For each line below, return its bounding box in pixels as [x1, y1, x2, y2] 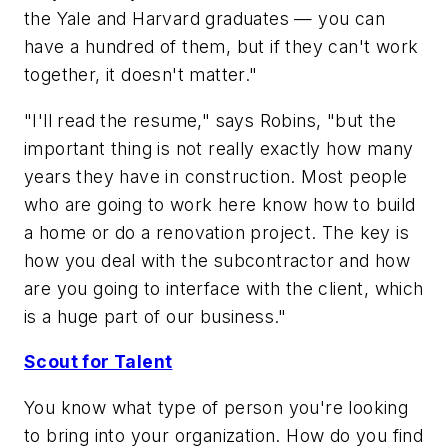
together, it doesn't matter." [24, 64, 258, 86]
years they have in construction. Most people [24, 165, 408, 187]
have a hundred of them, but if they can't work [24, 36, 419, 58]
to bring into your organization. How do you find [24, 424, 424, 446]
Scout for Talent [24, 351, 173, 373]
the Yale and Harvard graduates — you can [24, 8, 385, 30]
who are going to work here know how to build [24, 193, 416, 215]
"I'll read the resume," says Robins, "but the [24, 109, 396, 131]
